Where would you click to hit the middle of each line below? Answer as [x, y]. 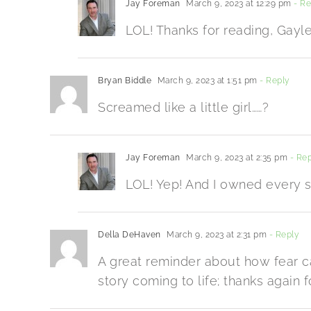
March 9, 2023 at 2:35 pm [235, 158]
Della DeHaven [129, 235]
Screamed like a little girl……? [183, 108]
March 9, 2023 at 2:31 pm [215, 235]
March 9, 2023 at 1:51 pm [206, 81]
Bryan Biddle [125, 81]
